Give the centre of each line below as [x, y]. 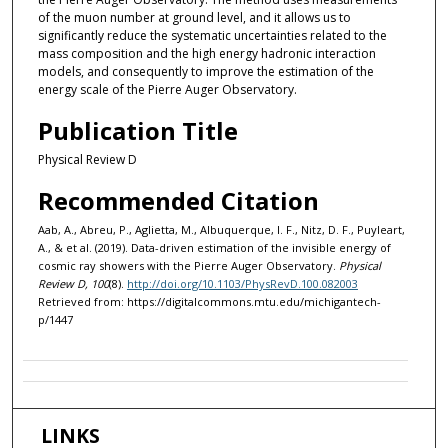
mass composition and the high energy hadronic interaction [206, 53]
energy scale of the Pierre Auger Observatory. [167, 89]
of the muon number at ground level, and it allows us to [194, 17]
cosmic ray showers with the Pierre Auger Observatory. [188, 266]
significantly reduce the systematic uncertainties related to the [212, 35]
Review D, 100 [73, 284]
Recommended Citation [178, 201]
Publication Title [137, 131]
